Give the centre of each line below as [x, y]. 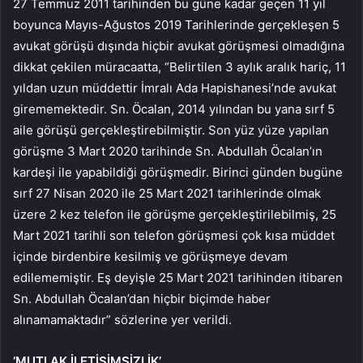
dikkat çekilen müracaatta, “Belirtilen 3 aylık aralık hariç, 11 [179, 67]
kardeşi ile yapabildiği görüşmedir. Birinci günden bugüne [178, 173]
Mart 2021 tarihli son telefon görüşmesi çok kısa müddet [174, 236]
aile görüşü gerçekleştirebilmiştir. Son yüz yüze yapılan [171, 130]
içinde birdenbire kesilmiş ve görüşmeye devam [150, 257]
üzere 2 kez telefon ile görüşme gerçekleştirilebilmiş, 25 [175, 215]
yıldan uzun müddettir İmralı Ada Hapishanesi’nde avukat [175, 88]
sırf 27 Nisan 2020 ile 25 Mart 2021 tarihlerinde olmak [167, 194]
